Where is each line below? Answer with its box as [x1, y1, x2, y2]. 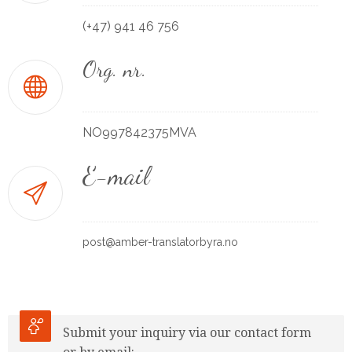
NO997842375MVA [82, 124, 196, 140]
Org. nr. [82, 55, 147, 82]
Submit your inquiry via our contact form [63, 324, 311, 340]
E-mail [82, 159, 149, 191]
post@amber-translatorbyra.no [82, 235, 238, 248]
